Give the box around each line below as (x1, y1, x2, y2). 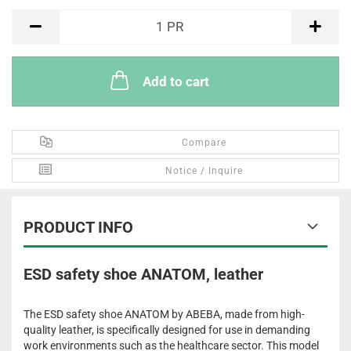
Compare (182, 136, 227, 148)
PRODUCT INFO (24, 217, 133, 237)
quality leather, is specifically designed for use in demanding (24, 323, 310, 336)
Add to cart (142, 73, 209, 89)
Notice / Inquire (165, 165, 244, 176)
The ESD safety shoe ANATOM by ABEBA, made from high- (24, 307, 305, 320)
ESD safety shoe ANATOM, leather (24, 264, 263, 284)
